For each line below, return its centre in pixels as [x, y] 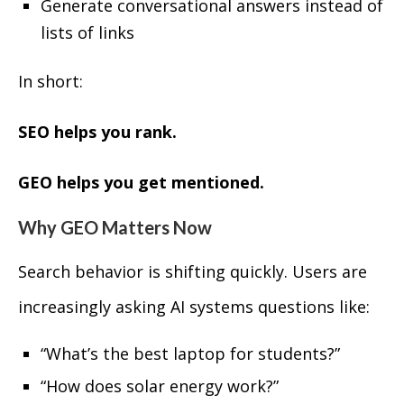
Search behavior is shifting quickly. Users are [193, 271]
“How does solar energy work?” [160, 386]
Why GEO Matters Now [115, 227]
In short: [50, 81]
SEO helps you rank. [97, 132]
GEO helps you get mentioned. [141, 182]
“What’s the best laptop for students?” [190, 353]
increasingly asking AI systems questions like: [194, 307]
